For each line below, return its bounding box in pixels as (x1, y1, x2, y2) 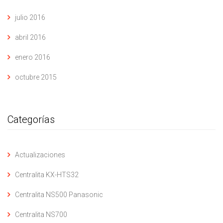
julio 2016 (15, 13, 45, 21)
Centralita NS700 (15, 211, 67, 219)
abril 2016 (15, 33, 46, 41)
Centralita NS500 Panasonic (15, 191, 103, 199)
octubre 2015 (15, 73, 57, 81)
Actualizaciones (15, 151, 65, 159)
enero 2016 (15, 53, 50, 61)
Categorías (7, 113, 55, 125)
